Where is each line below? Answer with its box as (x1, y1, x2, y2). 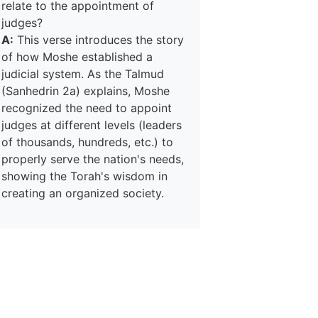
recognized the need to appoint (1, 101, 172, 115)
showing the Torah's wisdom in (1, 169, 168, 183)
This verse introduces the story (13, 33, 184, 47)
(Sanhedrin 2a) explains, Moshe (1, 84, 170, 98)
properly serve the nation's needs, (1, 152, 184, 166)
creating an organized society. (1, 186, 164, 200)
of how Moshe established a (1, 50, 153, 64)
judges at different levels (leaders (1, 118, 182, 132)
